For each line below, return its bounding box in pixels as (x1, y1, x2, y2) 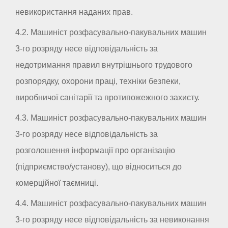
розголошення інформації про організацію (15, 146, 175, 155)
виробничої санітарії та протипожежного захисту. (15, 93, 199, 102)
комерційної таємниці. (15, 179, 98, 188)
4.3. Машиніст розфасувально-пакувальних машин (15, 113, 207, 123)
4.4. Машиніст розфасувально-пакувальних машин (15, 199, 207, 208)
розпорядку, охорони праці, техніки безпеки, (15, 77, 181, 86)
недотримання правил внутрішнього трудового (15, 61, 192, 70)
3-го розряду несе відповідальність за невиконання (15, 215, 209, 224)
